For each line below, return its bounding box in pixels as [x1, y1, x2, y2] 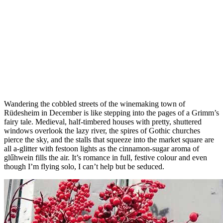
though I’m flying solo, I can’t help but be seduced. [4, 162, 164, 171]
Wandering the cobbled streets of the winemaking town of [4, 99, 185, 108]
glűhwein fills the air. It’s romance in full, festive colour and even [4, 153, 207, 162]
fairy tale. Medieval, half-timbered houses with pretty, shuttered [4, 117, 202, 126]
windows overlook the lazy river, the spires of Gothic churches [4, 126, 200, 135]
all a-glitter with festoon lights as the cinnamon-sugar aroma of [4, 144, 199, 153]
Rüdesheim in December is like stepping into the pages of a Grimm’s [4, 108, 219, 117]
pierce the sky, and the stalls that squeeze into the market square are [4, 135, 214, 144]
